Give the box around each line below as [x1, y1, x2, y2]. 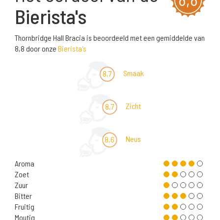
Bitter [15, 191, 32, 201]
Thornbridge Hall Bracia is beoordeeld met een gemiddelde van [15, 33, 205, 43]
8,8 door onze [15, 44, 58, 54]
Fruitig [15, 202, 34, 212]
